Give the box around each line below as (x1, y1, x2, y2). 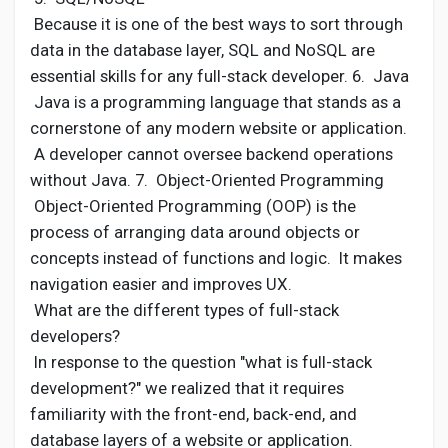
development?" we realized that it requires (30, 378, 344, 398)
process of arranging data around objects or (30, 222, 360, 242)
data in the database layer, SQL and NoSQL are (30, 40, 375, 60)
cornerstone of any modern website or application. (30, 118, 407, 138)
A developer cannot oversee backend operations (30, 144, 393, 164)
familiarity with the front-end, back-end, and (30, 404, 357, 424)
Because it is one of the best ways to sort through (30, 14, 403, 34)
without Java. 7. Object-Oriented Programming (30, 170, 384, 190)
